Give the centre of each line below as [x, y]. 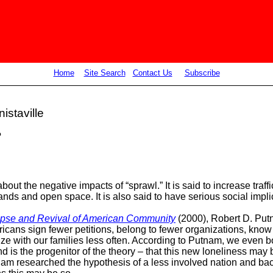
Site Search [105, 73]
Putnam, [206, 241]
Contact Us [152, 73]
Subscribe [202, 73]
